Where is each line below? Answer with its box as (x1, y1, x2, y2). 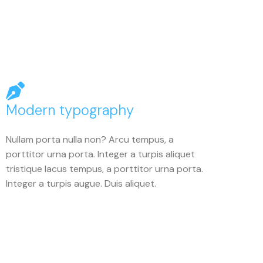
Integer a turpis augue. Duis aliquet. (5, 177, 156, 190)
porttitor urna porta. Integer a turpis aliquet (5, 148, 195, 160)
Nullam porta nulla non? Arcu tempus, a (5, 133, 174, 146)
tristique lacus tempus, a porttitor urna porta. (5, 163, 203, 175)
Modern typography (5, 101, 134, 119)
